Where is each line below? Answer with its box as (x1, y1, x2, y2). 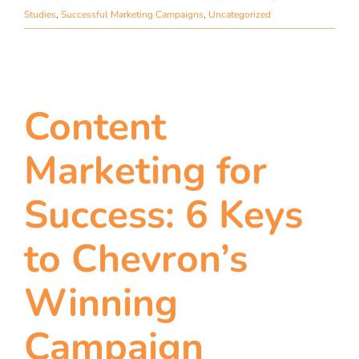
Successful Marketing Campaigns (61, 8, 204, 21)
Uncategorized (208, 8, 271, 21)
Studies (24, 8, 56, 21)
